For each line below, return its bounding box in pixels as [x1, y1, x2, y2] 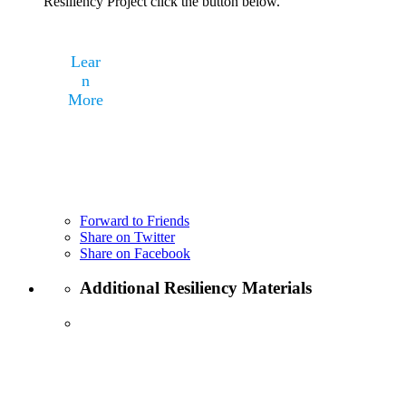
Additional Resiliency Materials [80, 278, 312, 298]
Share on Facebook [80, 245, 190, 261]
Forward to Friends [80, 212, 189, 228]
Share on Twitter [80, 228, 175, 245]
